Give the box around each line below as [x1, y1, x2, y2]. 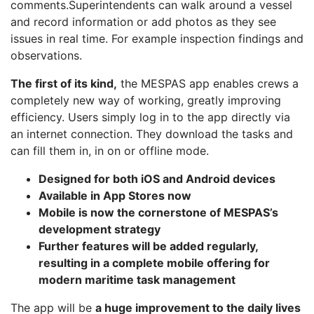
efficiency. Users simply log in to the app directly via [11, 109, 290, 124]
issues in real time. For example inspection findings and [11, 31, 303, 46]
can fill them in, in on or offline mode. [11, 143, 209, 158]
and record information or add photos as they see [11, 14, 276, 29]
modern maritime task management [39, 272, 235, 287]
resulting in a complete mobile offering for [39, 255, 270, 270]
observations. [11, 48, 82, 62]
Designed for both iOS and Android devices [39, 171, 275, 186]
